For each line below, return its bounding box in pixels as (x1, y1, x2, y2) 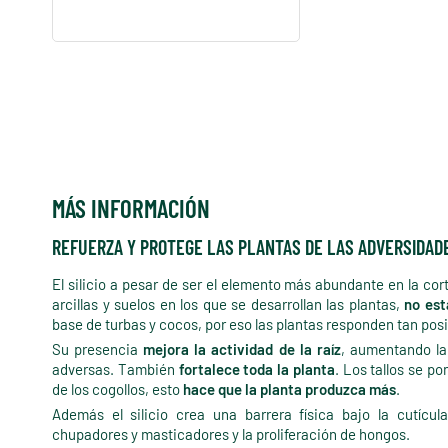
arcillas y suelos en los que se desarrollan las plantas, (52, 295, 405, 314)
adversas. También (52, 360, 179, 379)
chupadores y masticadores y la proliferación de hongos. (52, 425, 410, 444)
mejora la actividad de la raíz (143, 340, 341, 359)
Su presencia (52, 340, 144, 359)
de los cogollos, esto (52, 380, 183, 399)
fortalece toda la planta (178, 360, 335, 379)
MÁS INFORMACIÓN (52, 193, 210, 224)
